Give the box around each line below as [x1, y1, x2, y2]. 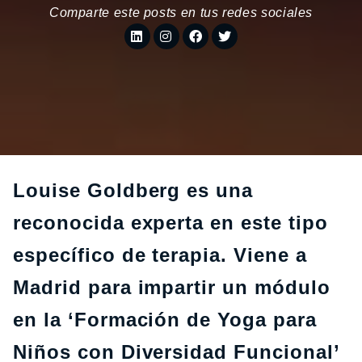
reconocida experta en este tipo [13, 212, 328, 234]
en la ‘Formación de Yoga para [13, 309, 317, 330]
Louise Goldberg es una [13, 179, 254, 201]
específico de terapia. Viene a [13, 244, 307, 266]
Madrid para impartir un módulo [13, 276, 330, 298]
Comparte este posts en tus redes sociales [48, 6, 314, 19]
